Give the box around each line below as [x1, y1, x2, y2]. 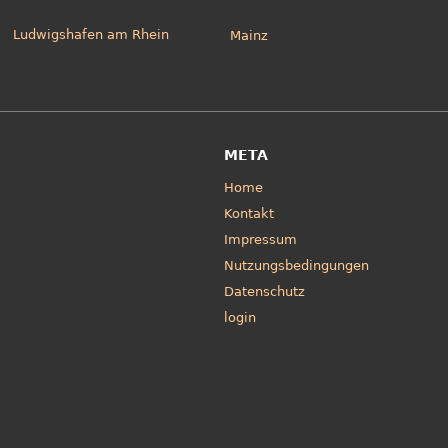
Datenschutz [224, 284, 305, 300]
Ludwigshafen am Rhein [13, 27, 170, 43]
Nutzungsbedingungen [224, 258, 369, 274]
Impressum [224, 232, 297, 248]
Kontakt [224, 206, 274, 222]
